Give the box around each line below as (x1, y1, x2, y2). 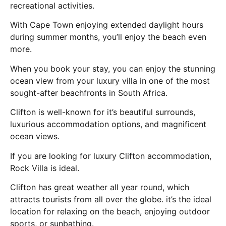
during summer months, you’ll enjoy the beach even (10, 32, 206, 42)
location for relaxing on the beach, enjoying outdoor (10, 206, 210, 216)
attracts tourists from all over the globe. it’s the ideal (10, 194, 211, 204)
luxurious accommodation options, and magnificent (10, 119, 206, 130)
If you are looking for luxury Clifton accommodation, (10, 150, 211, 161)
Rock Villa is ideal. (10, 162, 79, 173)
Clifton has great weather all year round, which (10, 182, 189, 192)
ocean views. (10, 131, 60, 142)
